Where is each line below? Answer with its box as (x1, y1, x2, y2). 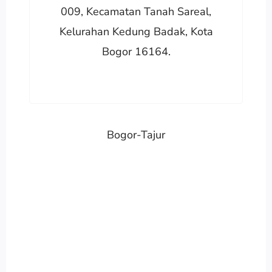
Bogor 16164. (101, 44, 171, 59)
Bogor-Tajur (107, 127, 165, 142)
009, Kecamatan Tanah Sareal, (61, 4, 211, 19)
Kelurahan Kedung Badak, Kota (59, 24, 213, 39)
